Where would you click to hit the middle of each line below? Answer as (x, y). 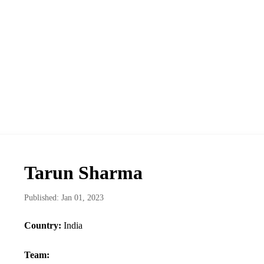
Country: (42, 226)
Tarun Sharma (83, 173)
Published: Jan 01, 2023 (64, 198)
